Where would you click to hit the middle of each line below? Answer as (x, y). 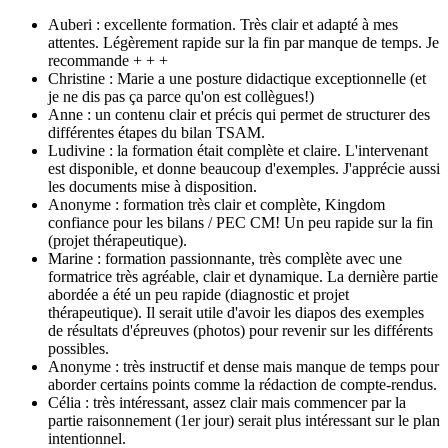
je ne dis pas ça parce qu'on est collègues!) (181, 96)
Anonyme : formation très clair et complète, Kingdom (216, 204)
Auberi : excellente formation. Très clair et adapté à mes (223, 24)
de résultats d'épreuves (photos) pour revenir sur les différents (240, 330)
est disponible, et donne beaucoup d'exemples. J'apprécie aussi (244, 168)
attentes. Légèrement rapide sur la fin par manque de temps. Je (243, 42)
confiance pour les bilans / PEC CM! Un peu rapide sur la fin (240, 222)
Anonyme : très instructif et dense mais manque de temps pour (243, 366)
